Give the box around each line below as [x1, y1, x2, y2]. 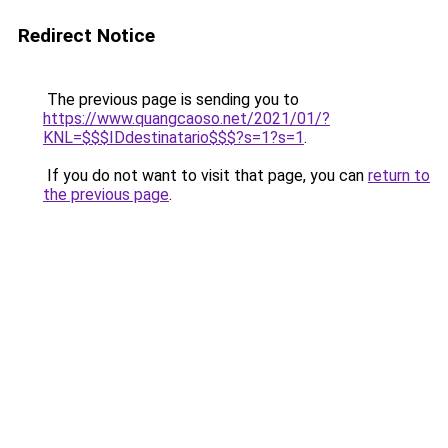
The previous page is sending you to [43, 90, 299, 109]
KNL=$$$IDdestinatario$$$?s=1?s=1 [43, 128, 304, 147]
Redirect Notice [18, 24, 155, 47]
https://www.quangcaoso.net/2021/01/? [43, 109, 330, 128]
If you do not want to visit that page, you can [43, 166, 368, 185]
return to [368, 166, 430, 185]
